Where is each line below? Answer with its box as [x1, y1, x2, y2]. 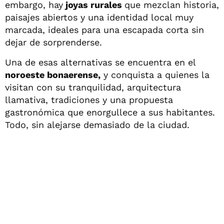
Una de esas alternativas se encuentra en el [5, 56, 195, 67]
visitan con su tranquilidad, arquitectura [5, 81, 181, 92]
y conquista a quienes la [100, 69, 209, 80]
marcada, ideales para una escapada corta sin [5, 24, 204, 35]
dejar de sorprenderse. [5, 36, 102, 47]
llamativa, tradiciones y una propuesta [5, 94, 173, 105]
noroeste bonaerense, [5, 69, 100, 80]
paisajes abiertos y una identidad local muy [5, 11, 193, 22]
